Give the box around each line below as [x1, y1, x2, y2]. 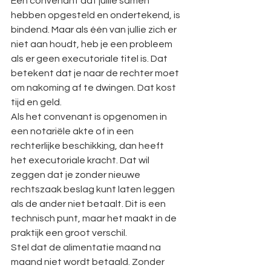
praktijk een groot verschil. [11, 228, 127, 238]
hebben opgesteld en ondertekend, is [11, 10, 182, 20]
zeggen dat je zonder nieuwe [11, 170, 142, 180]
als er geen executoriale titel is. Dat [11, 54, 169, 64]
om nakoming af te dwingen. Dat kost [11, 83, 178, 93]
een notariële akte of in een [11, 126, 135, 136]
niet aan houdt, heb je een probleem [11, 39, 174, 49]
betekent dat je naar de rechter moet [11, 68, 181, 78]
